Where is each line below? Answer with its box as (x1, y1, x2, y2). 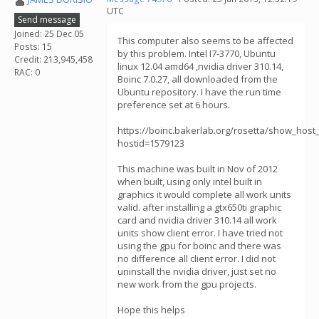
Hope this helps (117, 303, 185, 316)
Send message (18, 13, 76, 26)
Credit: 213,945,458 (14, 53, 93, 66)
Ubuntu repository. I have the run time (117, 85, 281, 98)
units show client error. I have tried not (117, 226, 283, 239)
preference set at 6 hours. (117, 98, 230, 111)
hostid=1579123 (117, 137, 184, 150)
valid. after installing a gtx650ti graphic (117, 201, 281, 214)
